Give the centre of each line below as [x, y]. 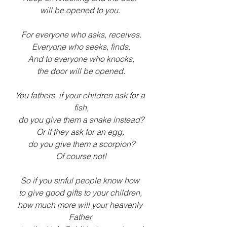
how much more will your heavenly [81, 204]
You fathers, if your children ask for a [81, 95]
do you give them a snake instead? [81, 119]
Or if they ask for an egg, [81, 131]
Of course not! [81, 156]
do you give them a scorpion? [81, 144]
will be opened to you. [81, 10]
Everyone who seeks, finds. [81, 46]
